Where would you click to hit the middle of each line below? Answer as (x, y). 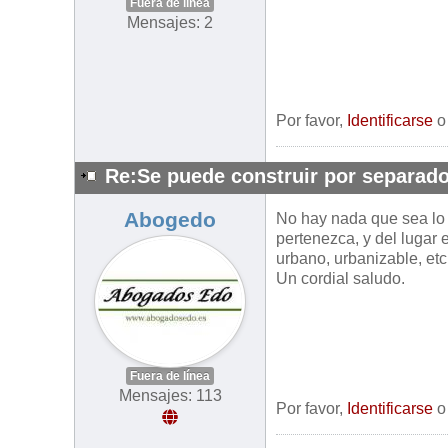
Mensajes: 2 (170, 23)
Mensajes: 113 (170, 396)
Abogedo (170, 220)
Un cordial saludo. (340, 279)
